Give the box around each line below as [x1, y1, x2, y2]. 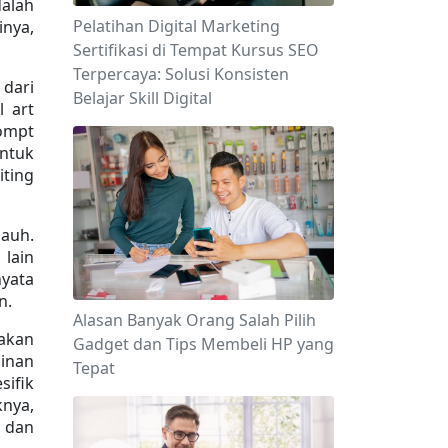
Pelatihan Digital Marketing [73, 15, 280, 37]
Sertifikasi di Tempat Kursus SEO [73, 39, 319, 61]
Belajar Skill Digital [73, 87, 212, 109]
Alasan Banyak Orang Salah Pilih [73, 309, 316, 332]
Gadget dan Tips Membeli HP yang [73, 333, 334, 356]
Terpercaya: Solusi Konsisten [73, 63, 289, 85]
